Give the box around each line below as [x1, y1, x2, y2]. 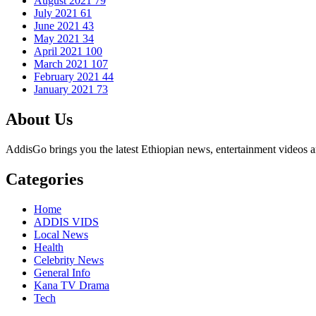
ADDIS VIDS [34, 215, 99, 228]
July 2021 [34, 7, 80, 20]
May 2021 [34, 32, 83, 45]
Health [34, 241, 63, 253]
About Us [6, 110, 73, 129]
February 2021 [34, 71, 102, 83]
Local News [34, 228, 88, 241]
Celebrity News [34, 253, 104, 266]
